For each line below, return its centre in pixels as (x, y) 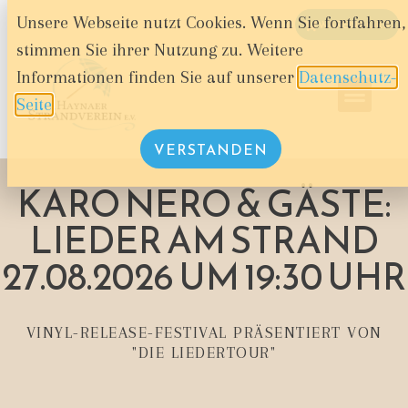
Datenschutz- (347, 77)
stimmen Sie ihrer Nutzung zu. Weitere (159, 50)
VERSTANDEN (211, 150)
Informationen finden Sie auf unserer (157, 77)
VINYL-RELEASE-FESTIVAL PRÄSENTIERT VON (204, 332)
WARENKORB (353, 25)
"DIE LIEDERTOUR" (204, 352)
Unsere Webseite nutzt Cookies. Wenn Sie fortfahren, (210, 23)
